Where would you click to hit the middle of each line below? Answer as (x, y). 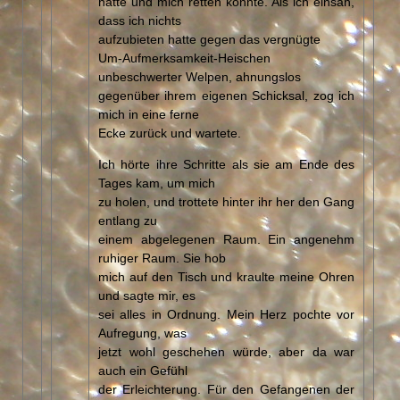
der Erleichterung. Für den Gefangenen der (226, 388)
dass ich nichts (140, 19)
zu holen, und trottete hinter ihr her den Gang (226, 200)
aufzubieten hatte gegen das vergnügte (209, 38)
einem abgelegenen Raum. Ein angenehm (226, 238)
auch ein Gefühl (143, 369)
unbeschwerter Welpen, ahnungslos (200, 75)
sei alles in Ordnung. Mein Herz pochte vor (226, 313)
